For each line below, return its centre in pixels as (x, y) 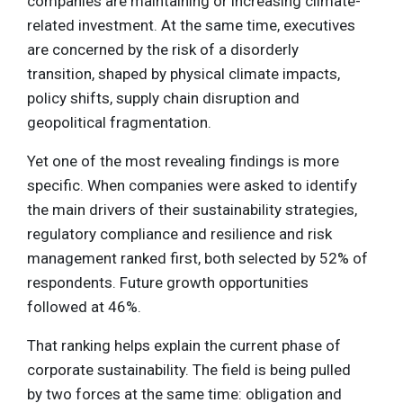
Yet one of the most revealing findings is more (183, 161)
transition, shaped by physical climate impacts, (184, 74)
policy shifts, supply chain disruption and (163, 99)
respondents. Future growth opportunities (168, 283)
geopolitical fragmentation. (119, 123)
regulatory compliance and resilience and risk (179, 234)
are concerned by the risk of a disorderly (163, 50)
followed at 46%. (84, 307)
